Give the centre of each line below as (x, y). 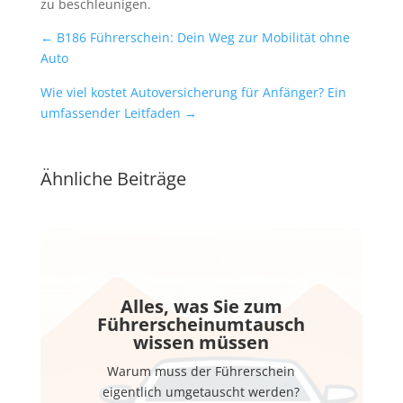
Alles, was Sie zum (201, 306)
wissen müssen (201, 342)
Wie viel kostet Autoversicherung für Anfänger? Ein (193, 92)
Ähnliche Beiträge (113, 178)
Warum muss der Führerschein (201, 371)
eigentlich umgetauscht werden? (201, 391)
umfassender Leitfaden (110, 112)
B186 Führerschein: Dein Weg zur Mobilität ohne (203, 38)
